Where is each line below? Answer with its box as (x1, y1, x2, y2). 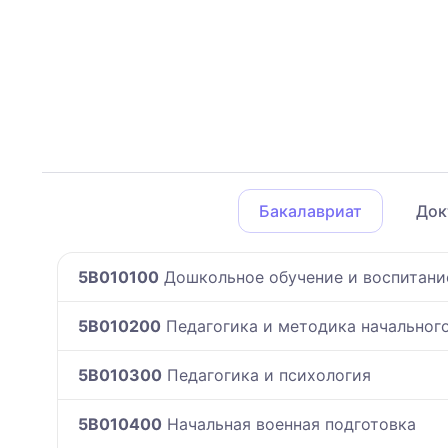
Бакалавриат (259, 200, 362, 221)
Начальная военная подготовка (162, 413, 416, 434)
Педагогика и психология (162, 364, 371, 385)
